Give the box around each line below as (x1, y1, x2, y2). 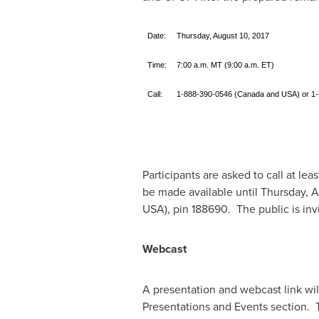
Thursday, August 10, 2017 (176, 31, 269, 40)
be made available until (142, 184, 261, 199)
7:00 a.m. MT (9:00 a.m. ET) (176, 61, 274, 69)
